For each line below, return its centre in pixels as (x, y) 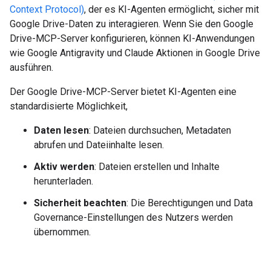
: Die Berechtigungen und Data (190, 203)
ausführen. (31, 67)
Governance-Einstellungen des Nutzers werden (133, 217)
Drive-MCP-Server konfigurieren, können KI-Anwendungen (132, 38)
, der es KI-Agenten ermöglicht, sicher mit (171, 9)
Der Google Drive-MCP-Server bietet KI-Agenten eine (123, 92)
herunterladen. (64, 181)
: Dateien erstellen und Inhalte (157, 167)
